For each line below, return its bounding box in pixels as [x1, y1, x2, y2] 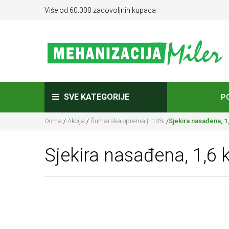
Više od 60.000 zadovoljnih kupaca [44, 6, 156, 14]
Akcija [67, 117, 85, 125]
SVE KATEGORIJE [62, 92, 129, 102]
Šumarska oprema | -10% [90, 117, 165, 125]
